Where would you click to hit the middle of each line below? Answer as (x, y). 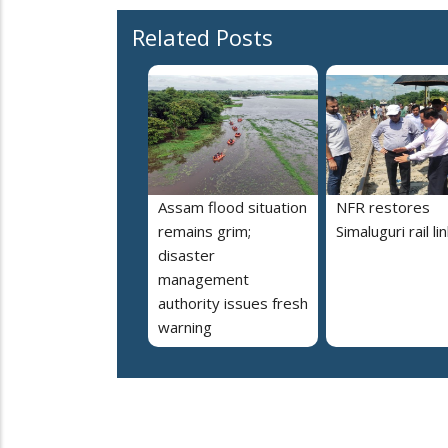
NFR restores (383, 206)
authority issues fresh (233, 302)
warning (185, 326)
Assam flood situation (232, 206)
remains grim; (204, 230)
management (203, 278)
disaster (186, 254)
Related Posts (202, 36)
